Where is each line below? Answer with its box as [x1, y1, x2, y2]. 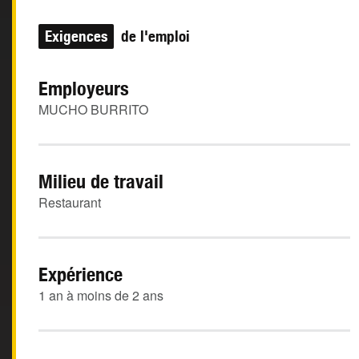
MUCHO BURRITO [38, 100, 148, 119]
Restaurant [38, 193, 101, 212]
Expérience [38, 263, 123, 285]
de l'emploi [117, 27, 190, 45]
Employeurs [38, 77, 129, 99]
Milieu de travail [38, 170, 163, 192]
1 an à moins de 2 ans [38, 286, 163, 305]
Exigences [45, 27, 107, 45]
